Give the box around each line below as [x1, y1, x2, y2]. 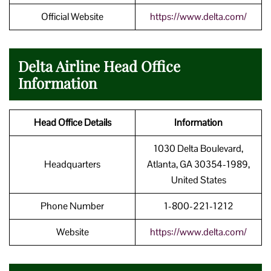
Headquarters [44, 157, 100, 171]
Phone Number [41, 199, 104, 212]
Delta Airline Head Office [18, 56, 180, 76]
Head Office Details [33, 116, 111, 129]
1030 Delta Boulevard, [154, 142, 243, 155]
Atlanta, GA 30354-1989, [147, 157, 250, 171]
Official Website [41, 10, 103, 23]
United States [171, 173, 226, 186]
